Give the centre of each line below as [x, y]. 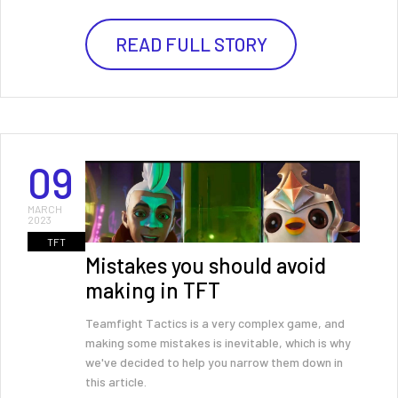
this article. [116, 382]
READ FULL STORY [191, 44]
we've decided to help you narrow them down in [214, 362]
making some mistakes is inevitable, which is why [218, 342]
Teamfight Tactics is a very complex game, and [215, 323]
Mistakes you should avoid [206, 265]
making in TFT [153, 290]
